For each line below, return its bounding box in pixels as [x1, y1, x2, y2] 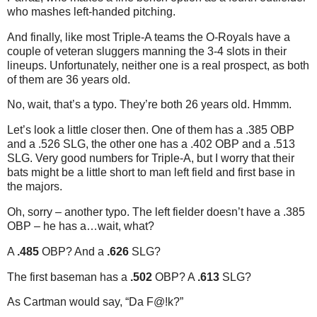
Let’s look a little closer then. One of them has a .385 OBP [7, 124, 294, 137]
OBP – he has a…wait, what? [7, 220, 154, 232]
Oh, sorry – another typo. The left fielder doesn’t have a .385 [7, 206, 305, 218]
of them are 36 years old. [7, 73, 130, 86]
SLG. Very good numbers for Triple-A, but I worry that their [7, 152, 294, 165]
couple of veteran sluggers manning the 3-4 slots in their [7, 45, 287, 57]
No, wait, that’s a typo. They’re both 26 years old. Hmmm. [7, 98, 292, 111]
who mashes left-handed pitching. [7, 5, 175, 18]
